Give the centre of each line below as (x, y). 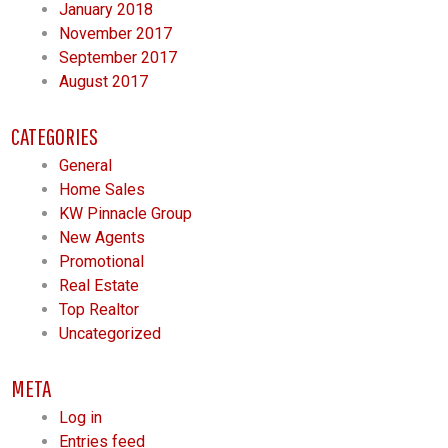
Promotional (102, 262)
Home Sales (102, 190)
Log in (81, 418)
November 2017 (116, 34)
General (86, 166)
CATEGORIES (55, 136)
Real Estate (99, 286)
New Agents (102, 238)
